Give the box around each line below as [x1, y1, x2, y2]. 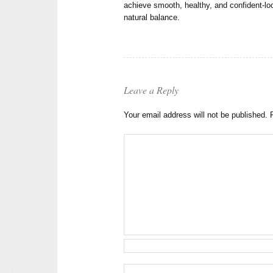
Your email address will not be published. [124, 110, 268, 120]
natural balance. [124, 13, 180, 23]
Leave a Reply [124, 83, 179, 97]
